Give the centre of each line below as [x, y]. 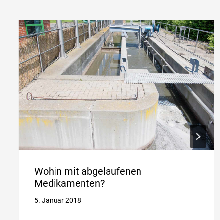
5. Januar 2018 [57, 201]
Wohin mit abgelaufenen [88, 171]
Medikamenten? [69, 183]
